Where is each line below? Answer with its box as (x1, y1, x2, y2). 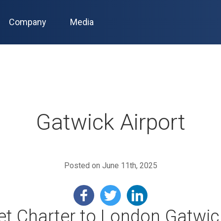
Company (9, 17, 47, 27)
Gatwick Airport (36, 109, 185, 135)
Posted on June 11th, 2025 (64, 161, 157, 170)
